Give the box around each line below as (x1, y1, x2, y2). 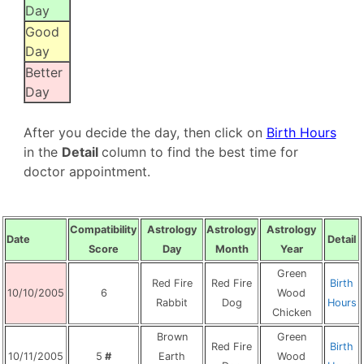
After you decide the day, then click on (23, 124, 266, 141)
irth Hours (274, 124, 336, 141)
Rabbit (156, 297, 188, 309)
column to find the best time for (101, 144, 298, 160)
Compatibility (70, 223, 137, 236)
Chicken (271, 306, 311, 318)
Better (24, 64, 63, 80)
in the (23, 144, 62, 160)
